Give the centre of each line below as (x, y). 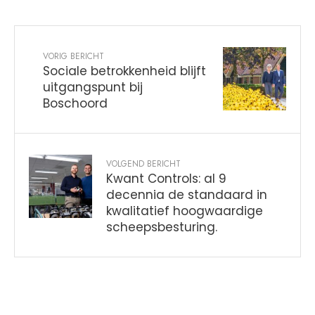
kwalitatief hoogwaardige (185, 211)
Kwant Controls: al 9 (166, 179)
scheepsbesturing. (162, 227)
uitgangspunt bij (93, 88)
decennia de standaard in (187, 195)
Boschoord (75, 104)
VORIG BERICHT (73, 57)
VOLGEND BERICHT (143, 164)
